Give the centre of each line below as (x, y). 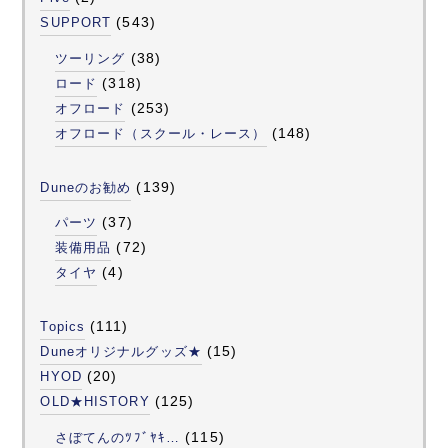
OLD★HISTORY (95, 402)
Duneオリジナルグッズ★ (121, 352)
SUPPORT (76, 23)
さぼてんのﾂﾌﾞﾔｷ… (117, 438)
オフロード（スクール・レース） (160, 133)
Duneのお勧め (86, 187)
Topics (63, 327)
